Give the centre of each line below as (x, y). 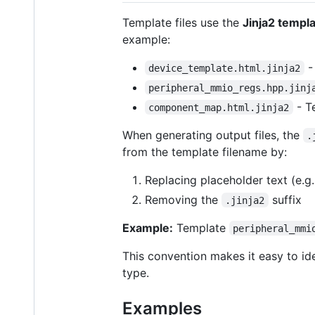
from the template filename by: (205, 152)
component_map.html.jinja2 (219, 107)
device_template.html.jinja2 (225, 68)
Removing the (183, 199)
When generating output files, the (213, 135)
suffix (285, 199)
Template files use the (182, 22)
